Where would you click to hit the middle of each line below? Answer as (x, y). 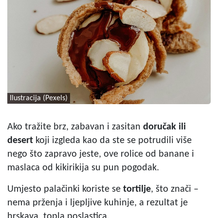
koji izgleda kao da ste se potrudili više (112, 140)
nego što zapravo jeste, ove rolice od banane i (101, 154)
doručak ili (163, 127)
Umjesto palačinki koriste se (65, 189)
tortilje (137, 189)
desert (20, 140)
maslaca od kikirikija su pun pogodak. (83, 168)
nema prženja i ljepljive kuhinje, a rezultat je (98, 203)
